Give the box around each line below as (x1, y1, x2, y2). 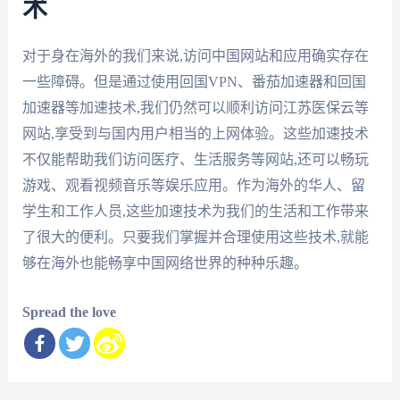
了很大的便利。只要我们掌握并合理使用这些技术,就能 (21, 229, 369, 246)
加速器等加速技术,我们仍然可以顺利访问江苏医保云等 (21, 100, 369, 116)
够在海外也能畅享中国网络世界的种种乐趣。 (21, 255, 308, 271)
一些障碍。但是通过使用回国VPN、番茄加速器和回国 (21, 74, 366, 90)
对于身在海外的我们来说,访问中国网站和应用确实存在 (21, 48, 369, 64)
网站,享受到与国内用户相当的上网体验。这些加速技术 (21, 126, 369, 142)
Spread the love (21, 304, 116, 320)
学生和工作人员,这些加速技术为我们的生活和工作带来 (21, 204, 369, 220)
